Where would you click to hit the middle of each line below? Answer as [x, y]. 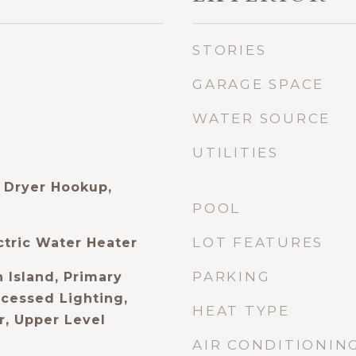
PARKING [232, 277]
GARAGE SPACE [258, 84]
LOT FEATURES [258, 242]
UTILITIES [236, 153]
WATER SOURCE [261, 118]
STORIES [230, 50]
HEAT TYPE [241, 311]
